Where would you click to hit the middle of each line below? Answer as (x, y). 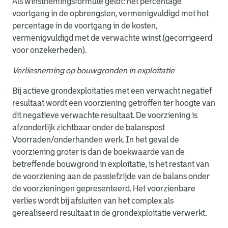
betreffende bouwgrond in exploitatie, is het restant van (111, 164)
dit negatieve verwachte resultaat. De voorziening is (105, 115)
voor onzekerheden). (49, 50)
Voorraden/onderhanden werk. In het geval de (96, 140)
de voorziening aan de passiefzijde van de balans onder (111, 176)
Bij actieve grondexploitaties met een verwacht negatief (112, 91)
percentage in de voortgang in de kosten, (85, 26)
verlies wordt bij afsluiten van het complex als (93, 201)
